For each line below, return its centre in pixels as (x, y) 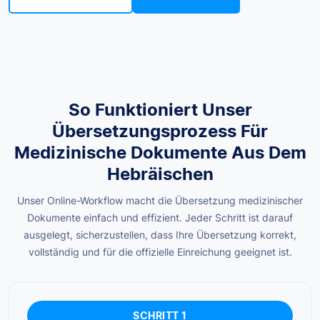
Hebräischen (160, 174)
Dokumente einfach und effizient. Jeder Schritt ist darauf (160, 218)
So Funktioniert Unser (160, 110)
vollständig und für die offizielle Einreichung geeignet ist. (160, 252)
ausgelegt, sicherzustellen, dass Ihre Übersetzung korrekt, (160, 235)
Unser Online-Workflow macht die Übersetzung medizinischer (160, 201)
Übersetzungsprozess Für (160, 131)
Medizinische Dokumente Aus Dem (160, 153)
